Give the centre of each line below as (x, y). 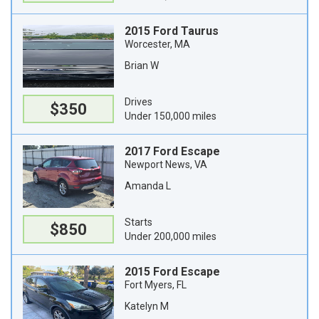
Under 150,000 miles (171, 116)
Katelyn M (147, 306)
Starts (138, 222)
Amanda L (148, 186)
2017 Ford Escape (172, 151)
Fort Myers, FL (156, 285)
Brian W (142, 66)
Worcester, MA (157, 44)
